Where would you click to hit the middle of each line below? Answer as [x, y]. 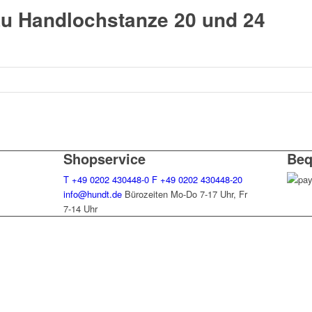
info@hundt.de [92, 194]
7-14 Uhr [80, 209]
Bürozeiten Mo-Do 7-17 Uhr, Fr [186, 194]
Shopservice [104, 159]
